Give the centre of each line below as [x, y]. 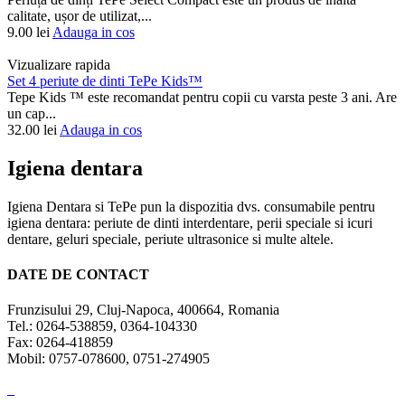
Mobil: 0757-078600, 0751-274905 [108, 359]
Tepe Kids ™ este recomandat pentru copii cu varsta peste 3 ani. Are [202, 98]
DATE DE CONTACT [78, 275]
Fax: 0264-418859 [60, 343]
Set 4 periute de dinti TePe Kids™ [105, 81]
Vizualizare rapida [59, 65]
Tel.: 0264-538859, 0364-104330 [102, 326]
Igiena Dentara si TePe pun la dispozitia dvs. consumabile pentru [191, 206]
